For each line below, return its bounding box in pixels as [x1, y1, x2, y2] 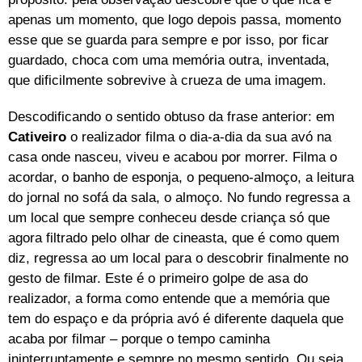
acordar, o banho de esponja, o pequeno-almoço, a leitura [8, 169, 354, 185]
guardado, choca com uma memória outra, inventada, [8, 52, 330, 68]
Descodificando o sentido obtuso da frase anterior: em [8, 108, 335, 124]
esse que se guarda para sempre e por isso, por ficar [8, 32, 329, 48]
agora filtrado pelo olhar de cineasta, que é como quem [8, 229, 339, 246]
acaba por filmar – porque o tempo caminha [8, 330, 270, 347]
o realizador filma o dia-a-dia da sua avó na [66, 128, 331, 145]
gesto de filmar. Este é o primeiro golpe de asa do [8, 270, 308, 286]
